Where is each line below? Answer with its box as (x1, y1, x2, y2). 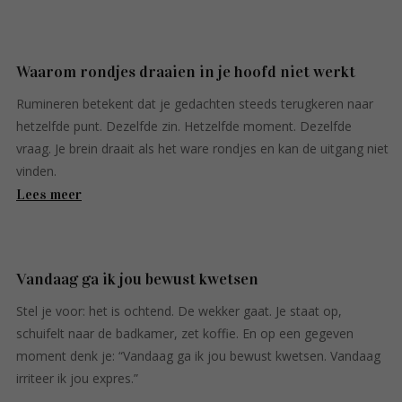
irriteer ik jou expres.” (16, 369, 138, 387)
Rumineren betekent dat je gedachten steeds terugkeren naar (16, 94, 373, 112)
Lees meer (16, 185, 82, 203)
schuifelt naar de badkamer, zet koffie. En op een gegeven (16, 324, 354, 342)
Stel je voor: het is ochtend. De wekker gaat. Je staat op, (16, 301, 342, 319)
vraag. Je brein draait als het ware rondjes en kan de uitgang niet (16, 139, 389, 157)
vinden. (16, 162, 57, 179)
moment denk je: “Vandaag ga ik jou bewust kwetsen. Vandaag (16, 346, 380, 364)
